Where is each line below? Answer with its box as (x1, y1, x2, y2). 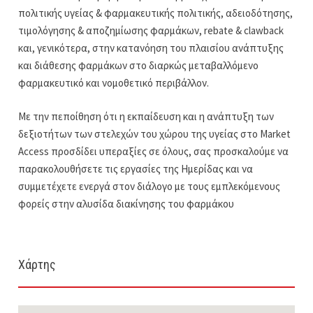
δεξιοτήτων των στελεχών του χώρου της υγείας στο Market (18, 126, 291, 140)
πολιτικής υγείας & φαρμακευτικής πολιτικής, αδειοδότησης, (18, 6, 293, 20)
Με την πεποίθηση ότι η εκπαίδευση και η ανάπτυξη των (18, 109, 275, 123)
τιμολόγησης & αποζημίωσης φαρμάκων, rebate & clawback (18, 24, 284, 38)
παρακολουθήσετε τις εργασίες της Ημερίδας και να (18, 161, 254, 175)
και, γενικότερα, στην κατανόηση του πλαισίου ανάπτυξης (18, 41, 284, 55)
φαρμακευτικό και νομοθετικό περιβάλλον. (18, 76, 210, 90)
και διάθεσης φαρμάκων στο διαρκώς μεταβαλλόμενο (18, 59, 259, 73)
